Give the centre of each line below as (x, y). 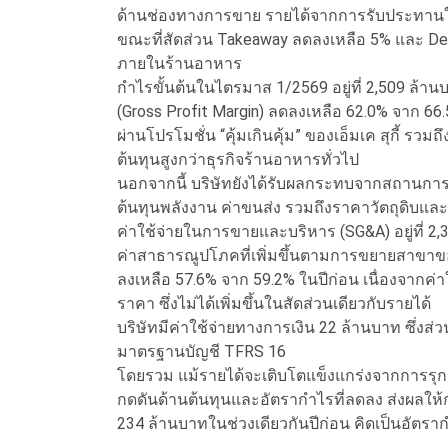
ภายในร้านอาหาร (179, 64)
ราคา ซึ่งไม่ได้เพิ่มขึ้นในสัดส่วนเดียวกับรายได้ (274, 304)
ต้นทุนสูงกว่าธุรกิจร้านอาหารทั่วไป (238, 160)
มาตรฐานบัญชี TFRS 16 (201, 352)
